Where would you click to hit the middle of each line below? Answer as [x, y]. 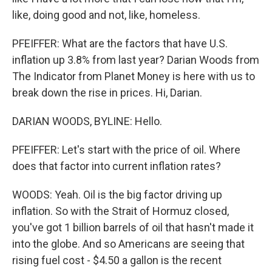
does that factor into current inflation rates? [117, 166]
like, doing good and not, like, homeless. [106, 15]
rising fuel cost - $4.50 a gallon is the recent [117, 260]
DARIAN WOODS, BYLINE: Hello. [87, 121]
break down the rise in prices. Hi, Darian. [107, 93]
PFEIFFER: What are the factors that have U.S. [120, 43]
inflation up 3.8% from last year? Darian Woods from [136, 60]
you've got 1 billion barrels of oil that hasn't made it [133, 227]
